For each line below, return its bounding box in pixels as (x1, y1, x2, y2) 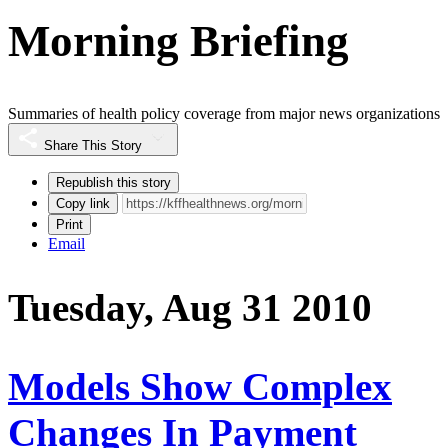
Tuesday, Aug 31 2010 (8, 286, 372, 330)
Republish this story (56, 175, 171, 191)
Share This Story (44, 138, 142, 154)
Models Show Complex (8, 364, 392, 408)
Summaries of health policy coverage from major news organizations (8, 105, 440, 123)
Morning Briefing (8, 15, 349, 66)
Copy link (56, 196, 110, 212)
